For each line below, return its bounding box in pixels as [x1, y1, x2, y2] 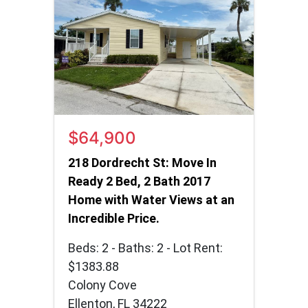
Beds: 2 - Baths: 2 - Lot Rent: [68, 240, 223, 255]
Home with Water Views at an [68, 192, 234, 207]
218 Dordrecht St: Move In [68, 155, 217, 170]
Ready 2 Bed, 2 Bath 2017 [68, 173, 210, 188]
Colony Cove [68, 277, 137, 292]
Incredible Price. [68, 210, 159, 225]
